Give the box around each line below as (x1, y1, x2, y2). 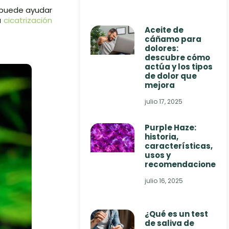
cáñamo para (145, 33, 202, 44)
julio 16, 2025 (145, 176, 184, 185)
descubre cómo (145, 52, 211, 63)
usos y (145, 149, 171, 161)
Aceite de (145, 24, 184, 35)
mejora (145, 79, 175, 90)
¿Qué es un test (145, 209, 209, 220)
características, (145, 140, 213, 151)
